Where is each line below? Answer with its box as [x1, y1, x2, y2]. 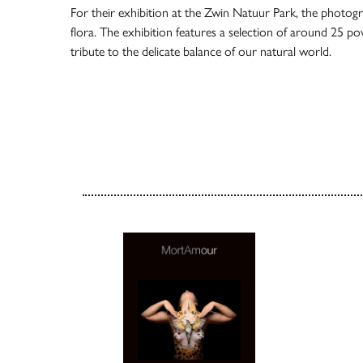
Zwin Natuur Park [204, 5, 296, 20]
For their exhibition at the [70, 5, 204, 20]
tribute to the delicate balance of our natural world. [70, 44, 331, 59]
